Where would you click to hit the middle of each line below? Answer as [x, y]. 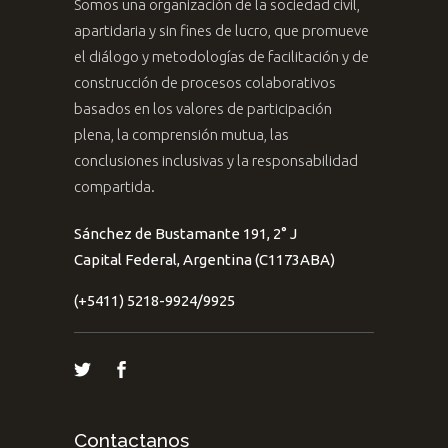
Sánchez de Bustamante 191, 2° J [185, 234]
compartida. [114, 187]
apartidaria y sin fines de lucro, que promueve [221, 31]
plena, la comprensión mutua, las [181, 135]
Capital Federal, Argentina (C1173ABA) [204, 260]
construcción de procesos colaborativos [205, 83]
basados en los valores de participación [203, 109]
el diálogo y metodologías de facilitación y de [221, 57]
